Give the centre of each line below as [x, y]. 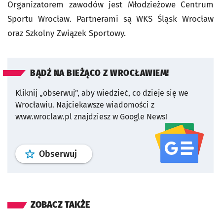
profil [87, 153]
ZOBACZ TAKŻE [60, 204]
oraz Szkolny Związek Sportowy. [67, 33]
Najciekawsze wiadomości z [105, 105]
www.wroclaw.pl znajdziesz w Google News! [91, 117]
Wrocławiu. [35, 105]
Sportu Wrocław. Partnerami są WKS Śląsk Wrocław [110, 19]
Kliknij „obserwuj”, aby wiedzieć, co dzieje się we [102, 93]
